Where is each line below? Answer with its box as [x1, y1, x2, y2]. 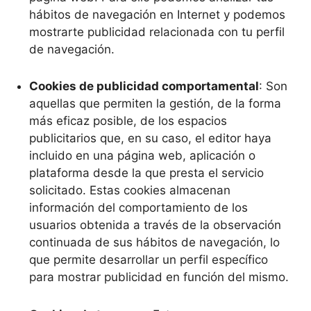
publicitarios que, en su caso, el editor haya [29, 131, 271, 145]
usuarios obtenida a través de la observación [29, 218, 281, 232]
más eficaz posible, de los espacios [29, 114, 227, 128]
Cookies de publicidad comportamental [29, 79, 259, 93]
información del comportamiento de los [29, 201, 248, 215]
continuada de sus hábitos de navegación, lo [29, 235, 280, 249]
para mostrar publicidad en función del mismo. [29, 270, 289, 284]
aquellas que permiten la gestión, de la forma [29, 96, 281, 110]
